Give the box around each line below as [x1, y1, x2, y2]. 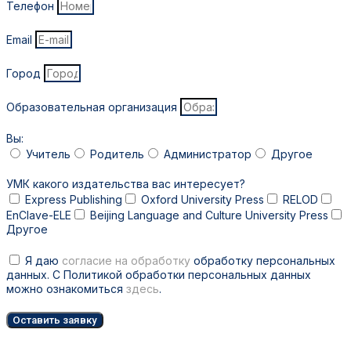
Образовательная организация [6, 100, 180, 114]
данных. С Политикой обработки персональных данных [6, 267, 311, 281]
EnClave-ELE [6, 208, 71, 222]
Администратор [164, 147, 251, 161]
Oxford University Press [141, 192, 264, 206]
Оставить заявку [13, 313, 97, 326]
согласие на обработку [62, 253, 190, 267]
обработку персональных [190, 253, 335, 267]
